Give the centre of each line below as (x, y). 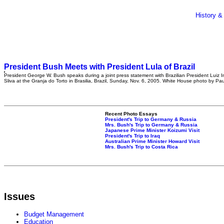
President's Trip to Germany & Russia (151, 119)
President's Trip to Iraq (132, 136)
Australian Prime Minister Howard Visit (152, 141)
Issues (19, 197)
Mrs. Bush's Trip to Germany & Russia (151, 125)
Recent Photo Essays (131, 114)
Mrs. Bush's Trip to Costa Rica (141, 147)
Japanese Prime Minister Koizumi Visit (152, 130)
